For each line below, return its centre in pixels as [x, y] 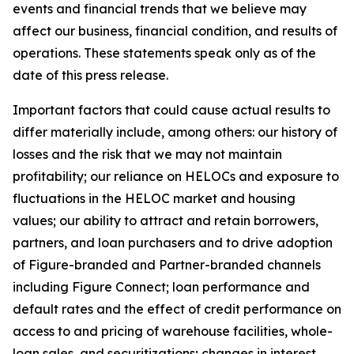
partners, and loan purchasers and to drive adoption [173, 243]
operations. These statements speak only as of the [164, 53]
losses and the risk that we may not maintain [147, 154]
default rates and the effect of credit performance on [177, 309]
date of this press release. [90, 75]
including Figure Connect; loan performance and [161, 287]
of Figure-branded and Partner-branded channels [167, 265]
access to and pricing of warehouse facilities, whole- [173, 331]
